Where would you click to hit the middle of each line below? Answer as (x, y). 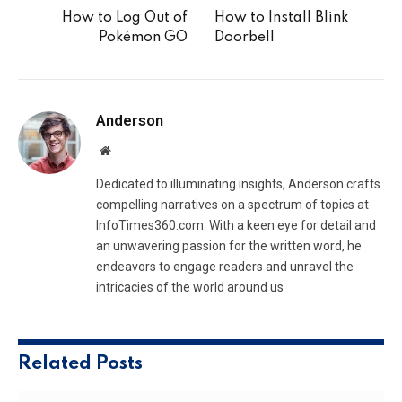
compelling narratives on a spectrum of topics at (232, 204)
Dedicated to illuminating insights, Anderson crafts (238, 184)
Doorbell (245, 37)
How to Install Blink (281, 17)
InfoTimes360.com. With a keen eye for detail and (236, 225)
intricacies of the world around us (190, 287)
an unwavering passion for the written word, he (229, 245)
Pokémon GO (143, 37)
